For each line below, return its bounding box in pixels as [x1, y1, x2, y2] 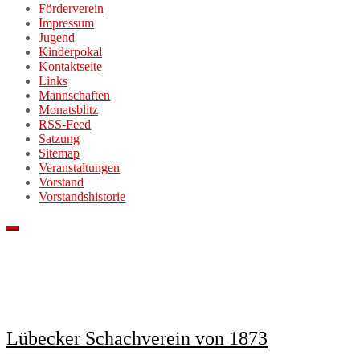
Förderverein [39, 2, 104, 16]
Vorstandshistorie [39, 190, 125, 204]
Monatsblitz [39, 103, 98, 117]
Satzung [39, 132, 80, 146]
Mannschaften [39, 88, 110, 103]
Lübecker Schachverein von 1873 [6, 328, 268, 350]
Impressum [39, 16, 94, 31]
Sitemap [39, 146, 80, 161]
